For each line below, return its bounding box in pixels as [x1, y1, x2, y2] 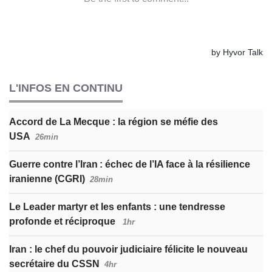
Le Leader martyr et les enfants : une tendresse [9, 201, 225, 212]
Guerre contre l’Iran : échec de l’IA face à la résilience [9, 158, 250, 169]
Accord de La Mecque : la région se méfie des [9, 116, 218, 127]
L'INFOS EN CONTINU [9, 81, 123, 94]
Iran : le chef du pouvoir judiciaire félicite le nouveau [9, 243, 248, 254]
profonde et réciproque [9, 216, 118, 226]
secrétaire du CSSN [9, 258, 100, 269]
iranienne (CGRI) [9, 173, 85, 184]
